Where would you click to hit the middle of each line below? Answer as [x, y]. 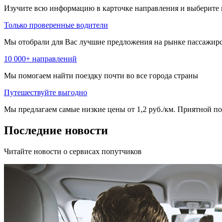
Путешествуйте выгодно [46, 93]
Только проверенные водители [56, 25]
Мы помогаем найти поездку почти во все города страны [101, 76]
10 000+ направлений [40, 59]
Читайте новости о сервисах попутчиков [73, 152]
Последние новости [56, 131]
